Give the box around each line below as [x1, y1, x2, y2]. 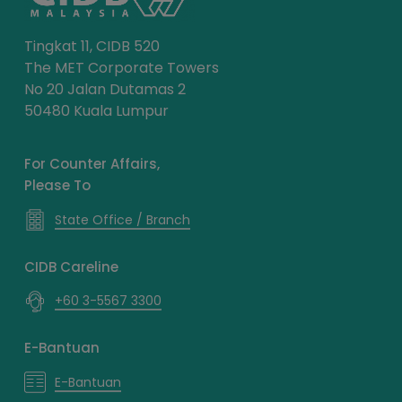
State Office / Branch [54, 210, 190, 229]
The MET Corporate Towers [23, 57, 219, 79]
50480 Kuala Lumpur [23, 100, 169, 122]
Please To [23, 176, 91, 196]
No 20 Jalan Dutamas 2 [23, 79, 186, 100]
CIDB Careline [23, 257, 118, 276]
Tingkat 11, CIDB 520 [23, 36, 160, 57]
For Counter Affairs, [23, 154, 160, 174]
